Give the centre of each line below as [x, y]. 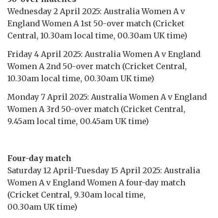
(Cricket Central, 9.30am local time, [76, 194]
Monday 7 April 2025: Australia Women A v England [107, 97]
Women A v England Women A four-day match [96, 182]
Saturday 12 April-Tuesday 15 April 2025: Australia [104, 170]
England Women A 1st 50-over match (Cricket [96, 23]
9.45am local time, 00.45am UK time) [78, 121]
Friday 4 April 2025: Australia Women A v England [104, 54]
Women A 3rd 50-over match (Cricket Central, [96, 109]
